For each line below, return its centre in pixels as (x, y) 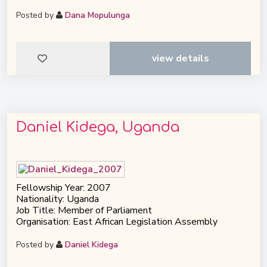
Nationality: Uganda (58, 199)
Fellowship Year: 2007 (63, 187)
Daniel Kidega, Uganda (98, 128)
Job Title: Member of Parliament (84, 210)
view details (180, 59)
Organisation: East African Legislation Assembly (117, 221)
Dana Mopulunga (97, 15)
